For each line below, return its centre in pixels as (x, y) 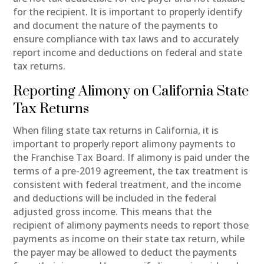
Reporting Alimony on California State (131, 91)
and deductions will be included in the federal (115, 198)
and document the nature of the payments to (116, 25)
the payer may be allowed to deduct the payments (125, 252)
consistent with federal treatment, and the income (127, 184)
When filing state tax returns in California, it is (116, 130)
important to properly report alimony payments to (125, 143)
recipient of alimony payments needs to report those (131, 225)
